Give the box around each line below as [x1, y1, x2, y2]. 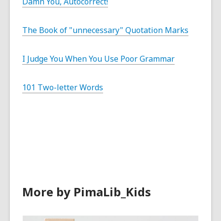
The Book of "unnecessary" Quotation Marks [22, 25, 188, 36]
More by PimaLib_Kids [22, 184, 151, 200]
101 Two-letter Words [22, 82, 103, 93]
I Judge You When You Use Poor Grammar [22, 53, 175, 64]
